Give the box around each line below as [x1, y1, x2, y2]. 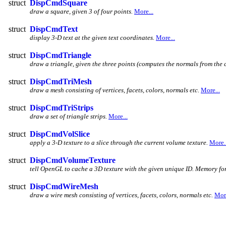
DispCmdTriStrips [30, 103, 93, 112]
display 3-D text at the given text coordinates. [30, 33, 154, 41]
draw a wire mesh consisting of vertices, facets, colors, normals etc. [30, 191, 213, 199]
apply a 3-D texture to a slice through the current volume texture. [30, 138, 208, 146]
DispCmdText [30, 24, 78, 33]
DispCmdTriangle [30, 50, 91, 60]
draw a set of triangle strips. [30, 112, 107, 120]
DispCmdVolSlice [30, 129, 90, 138]
